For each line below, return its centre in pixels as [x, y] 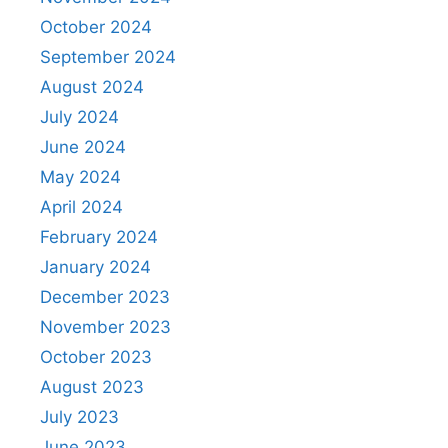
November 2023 [105, 326]
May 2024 [80, 176]
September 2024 [108, 56]
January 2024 [95, 266]
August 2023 [92, 386]
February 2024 [99, 236]
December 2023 [105, 296]
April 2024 [81, 206]
